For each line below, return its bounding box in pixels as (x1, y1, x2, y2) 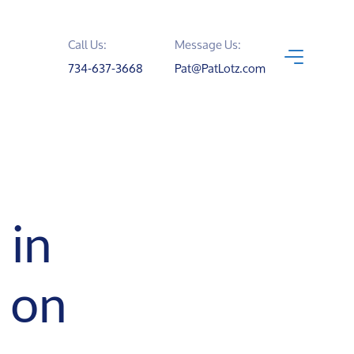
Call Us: (68, 32, 107, 58)
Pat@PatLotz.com (175, 56, 265, 81)
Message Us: (175, 32, 241, 58)
